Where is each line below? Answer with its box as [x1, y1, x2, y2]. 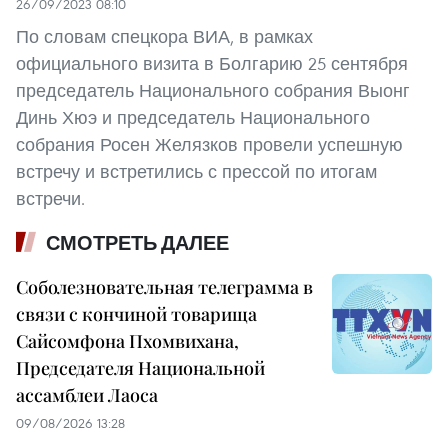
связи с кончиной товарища [16, 301, 257, 326]
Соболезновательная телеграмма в [16, 274, 313, 299]
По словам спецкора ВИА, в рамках [16, 24, 313, 48]
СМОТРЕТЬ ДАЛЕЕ [46, 230, 229, 255]
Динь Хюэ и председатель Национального [16, 105, 370, 129]
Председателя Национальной [16, 355, 265, 380]
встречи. [16, 186, 85, 210]
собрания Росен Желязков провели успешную [16, 132, 403, 156]
